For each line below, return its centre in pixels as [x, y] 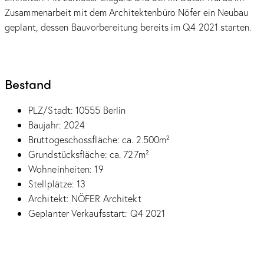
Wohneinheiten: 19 [66, 169]
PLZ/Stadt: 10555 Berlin [77, 110]
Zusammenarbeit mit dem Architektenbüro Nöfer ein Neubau [127, 12]
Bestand [28, 83]
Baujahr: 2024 [57, 125]
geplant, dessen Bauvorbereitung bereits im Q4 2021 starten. [128, 27]
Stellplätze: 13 [57, 184]
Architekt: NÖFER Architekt [85, 199]
